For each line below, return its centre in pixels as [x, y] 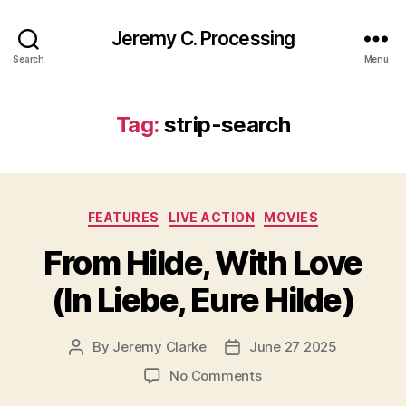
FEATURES [123, 217]
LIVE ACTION [212, 217]
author [97, 367]
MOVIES [291, 217]
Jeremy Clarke [159, 346]
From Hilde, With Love [203, 262]
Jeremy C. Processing [203, 38]
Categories [242, 213]
